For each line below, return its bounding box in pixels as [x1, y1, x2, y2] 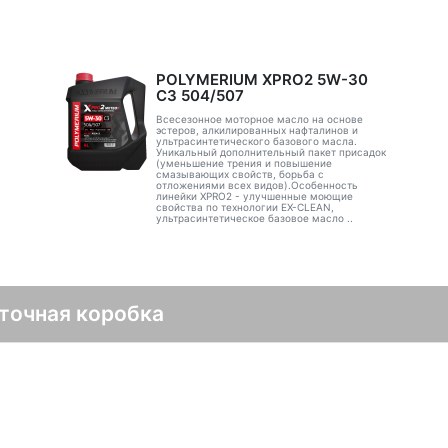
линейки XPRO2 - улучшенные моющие [155, 190, 353, 202]
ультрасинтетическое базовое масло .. [155, 212, 353, 224]
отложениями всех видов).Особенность [155, 179, 358, 191]
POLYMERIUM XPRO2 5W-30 [155, 70, 368, 89]
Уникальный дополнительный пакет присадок [155, 146, 386, 158]
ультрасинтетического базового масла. [155, 135, 357, 147]
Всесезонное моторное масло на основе [155, 113, 363, 125]
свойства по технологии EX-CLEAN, [155, 201, 334, 213]
